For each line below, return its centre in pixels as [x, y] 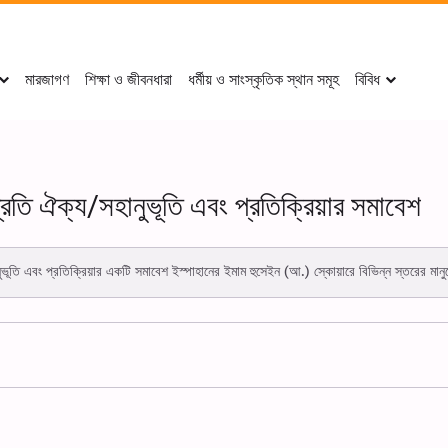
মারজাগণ [47, 79]
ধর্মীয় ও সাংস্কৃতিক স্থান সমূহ [263, 79]
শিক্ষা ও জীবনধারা [128, 79]
